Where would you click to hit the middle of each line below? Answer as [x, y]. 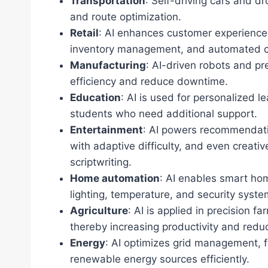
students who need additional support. [164, 114]
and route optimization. [126, 17]
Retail [84, 33]
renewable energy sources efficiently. [160, 259]
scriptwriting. [101, 162]
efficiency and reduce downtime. [149, 82]
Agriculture [99, 211]
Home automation [115, 179]
